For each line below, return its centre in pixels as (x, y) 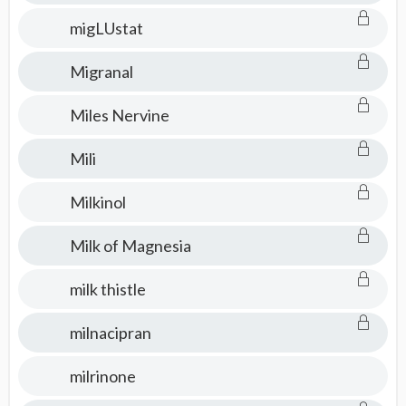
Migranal (101, 72)
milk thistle (107, 289)
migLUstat (106, 28)
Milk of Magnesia (130, 246)
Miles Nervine (119, 115)
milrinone (102, 376)
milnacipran (110, 333)
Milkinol (97, 202)
